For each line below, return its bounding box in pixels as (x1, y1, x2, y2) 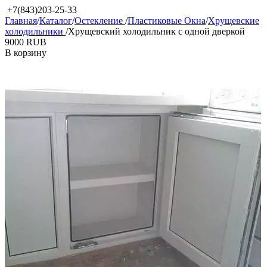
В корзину (5, 48, 46, 58)
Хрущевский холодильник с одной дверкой (68, 26, 245, 36)
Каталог (39, 15, 72, 26)
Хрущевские (208, 15, 259, 26)
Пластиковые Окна (128, 15, 206, 26)
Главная (5, 15, 37, 26)
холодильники (5, 26, 66, 36)
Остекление (74, 15, 125, 26)
